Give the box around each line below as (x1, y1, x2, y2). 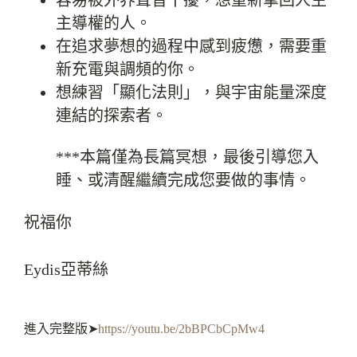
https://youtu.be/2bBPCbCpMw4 (98, 322, 265, 335)
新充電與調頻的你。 (56, 61, 199, 78)
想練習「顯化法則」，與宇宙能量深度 (56, 84, 327, 101)
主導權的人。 (56, 14, 151, 32)
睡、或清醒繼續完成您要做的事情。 (56, 171, 311, 189)
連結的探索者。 (56, 107, 167, 124)
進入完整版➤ (24, 322, 98, 335)
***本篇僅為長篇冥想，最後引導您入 (56, 148, 319, 166)
